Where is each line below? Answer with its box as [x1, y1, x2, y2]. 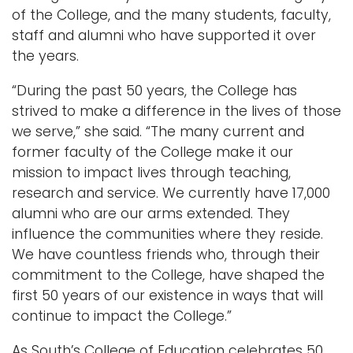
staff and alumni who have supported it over [12, 25, 316, 45]
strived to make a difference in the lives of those [12, 101, 341, 121]
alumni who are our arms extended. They [12, 203, 290, 223]
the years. [12, 46, 79, 65]
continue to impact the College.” [12, 306, 232, 325]
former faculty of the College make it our [12, 142, 293, 162]
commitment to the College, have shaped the [12, 265, 325, 284]
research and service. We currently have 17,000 [12, 183, 330, 203]
